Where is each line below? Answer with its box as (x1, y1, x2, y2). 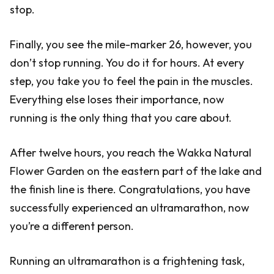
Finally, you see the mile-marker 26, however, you (10, 37, 252, 51)
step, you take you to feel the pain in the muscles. (10, 74, 253, 88)
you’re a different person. (10, 219, 134, 233)
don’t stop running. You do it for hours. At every (10, 56, 244, 70)
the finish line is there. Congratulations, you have (10, 182, 250, 196)
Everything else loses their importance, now (10, 92, 224, 106)
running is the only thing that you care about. (10, 111, 232, 125)
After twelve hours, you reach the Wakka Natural (10, 146, 251, 160)
